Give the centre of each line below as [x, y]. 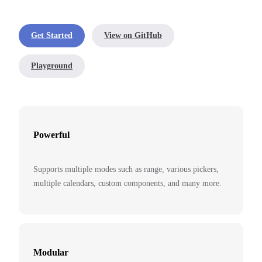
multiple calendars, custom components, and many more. [127, 184]
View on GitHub [133, 35]
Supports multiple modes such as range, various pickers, [126, 170]
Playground [52, 65]
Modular [51, 252]
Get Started [52, 35]
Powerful [51, 135]
